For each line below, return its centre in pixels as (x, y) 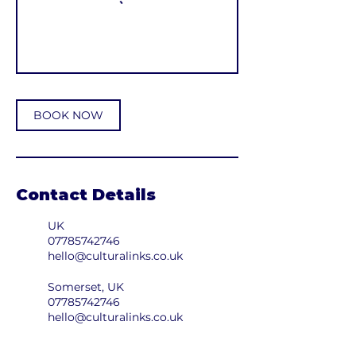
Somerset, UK (86, 286)
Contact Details (86, 194)
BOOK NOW (68, 115)
